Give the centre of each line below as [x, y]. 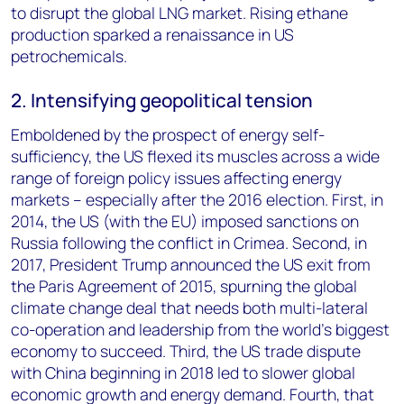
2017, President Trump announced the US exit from [191, 264]
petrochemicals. [69, 56]
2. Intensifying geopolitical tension [162, 100]
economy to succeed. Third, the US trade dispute [186, 351]
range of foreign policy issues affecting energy [176, 178]
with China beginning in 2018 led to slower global [183, 372]
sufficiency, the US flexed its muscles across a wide [195, 156]
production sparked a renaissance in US [152, 34]
